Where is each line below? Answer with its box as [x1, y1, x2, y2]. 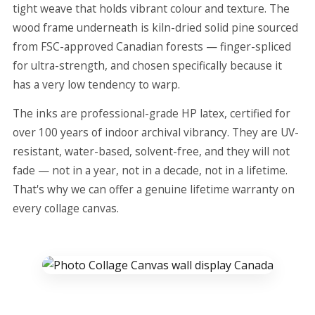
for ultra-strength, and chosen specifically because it [13, 58, 282, 73]
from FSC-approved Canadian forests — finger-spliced [13, 39, 291, 54]
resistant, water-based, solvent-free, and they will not [13, 143, 290, 159]
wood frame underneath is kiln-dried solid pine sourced [13, 20, 298, 35]
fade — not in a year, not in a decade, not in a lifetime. [13, 162, 288, 178]
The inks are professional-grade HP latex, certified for [13, 105, 290, 121]
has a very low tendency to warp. [13, 77, 180, 92]
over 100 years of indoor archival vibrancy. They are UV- [13, 124, 299, 140]
